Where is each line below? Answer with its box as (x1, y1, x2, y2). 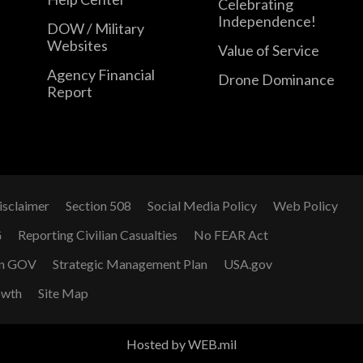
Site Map (38, 285, 88, 301)
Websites (46, 36, 108, 54)
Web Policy (273, 198, 338, 214)
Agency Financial (46, 65, 155, 83)
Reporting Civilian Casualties (18, 227, 177, 243)
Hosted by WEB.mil (126, 336, 237, 352)
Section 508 (66, 198, 131, 214)
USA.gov (224, 256, 272, 272)
